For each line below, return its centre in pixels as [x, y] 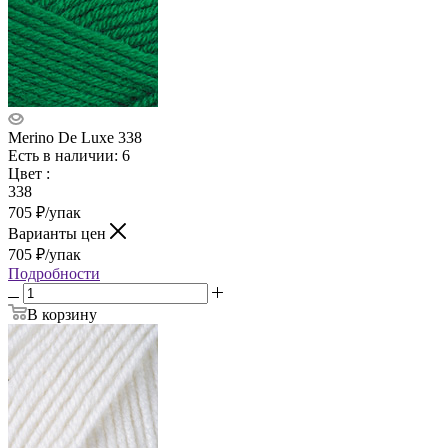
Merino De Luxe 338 [75, 137]
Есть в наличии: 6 [69, 155]
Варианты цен [59, 233]
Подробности [54, 273]
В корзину [62, 314]
